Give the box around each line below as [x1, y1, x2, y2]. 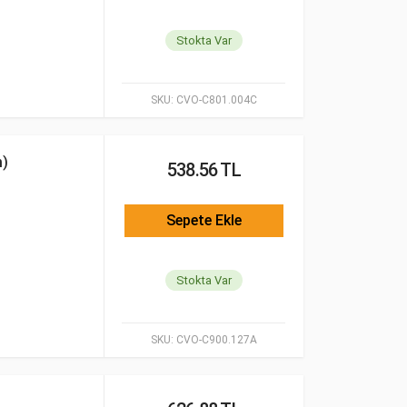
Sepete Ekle [166, 212, 242, 229]
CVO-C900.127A [173, 333, 257, 346]
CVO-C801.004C [173, 94, 257, 106]
